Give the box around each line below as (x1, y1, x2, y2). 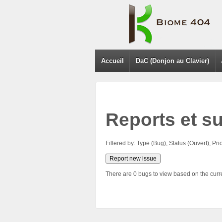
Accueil (101, 57, 124, 64)
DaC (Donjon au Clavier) (136, 57, 210, 64)
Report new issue (110, 155, 157, 162)
